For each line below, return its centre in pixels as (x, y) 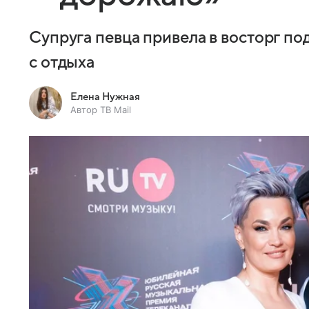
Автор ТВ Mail (101, 109)
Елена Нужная (105, 96)
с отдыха (62, 62)
